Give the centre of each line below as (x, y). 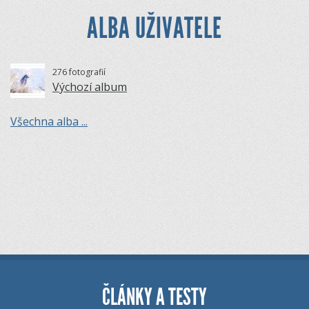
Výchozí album (90, 87)
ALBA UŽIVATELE (154, 28)
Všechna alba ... (49, 121)
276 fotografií (79, 72)
